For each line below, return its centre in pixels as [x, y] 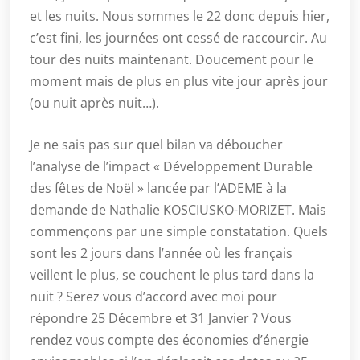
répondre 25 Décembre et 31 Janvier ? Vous [161, 318]
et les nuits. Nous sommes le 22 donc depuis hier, [180, 16]
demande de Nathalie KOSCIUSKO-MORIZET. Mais [178, 210]
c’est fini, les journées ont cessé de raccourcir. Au [178, 38]
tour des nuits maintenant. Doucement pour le [172, 59]
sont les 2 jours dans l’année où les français [161, 253]
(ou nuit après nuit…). [94, 103]
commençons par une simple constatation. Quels [179, 231]
